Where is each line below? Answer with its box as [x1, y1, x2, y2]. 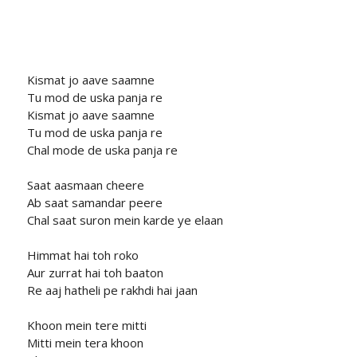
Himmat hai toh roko [26, 247, 139, 264]
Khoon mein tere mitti [26, 317, 147, 334]
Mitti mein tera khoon [26, 335, 143, 351]
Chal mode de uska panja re [26, 142, 178, 159]
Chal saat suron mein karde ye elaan [26, 212, 223, 229]
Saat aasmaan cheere [26, 177, 144, 194]
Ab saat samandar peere [26, 194, 163, 211]
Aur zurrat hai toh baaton [26, 265, 163, 281]
